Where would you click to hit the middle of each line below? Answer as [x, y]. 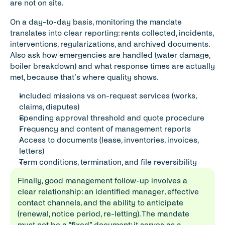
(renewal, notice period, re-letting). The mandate [103, 214]
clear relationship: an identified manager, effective [108, 192]
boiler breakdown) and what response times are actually [113, 66]
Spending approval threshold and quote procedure [112, 118]
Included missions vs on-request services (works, [108, 96]
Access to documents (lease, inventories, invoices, [109, 140]
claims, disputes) [49, 107]
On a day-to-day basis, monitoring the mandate [96, 22]
